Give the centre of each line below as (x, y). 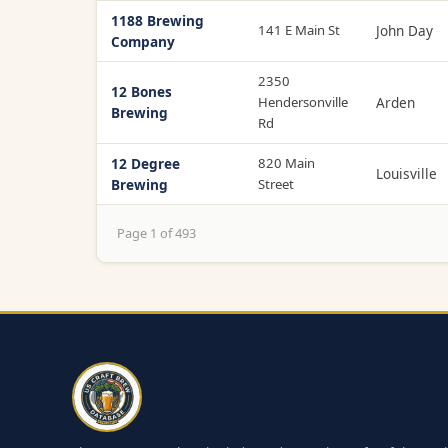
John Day (404, 30)
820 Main (286, 162)
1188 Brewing (157, 20)
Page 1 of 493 (156, 233)
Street (276, 183)
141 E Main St (299, 29)
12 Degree (145, 163)
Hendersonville (303, 101)
